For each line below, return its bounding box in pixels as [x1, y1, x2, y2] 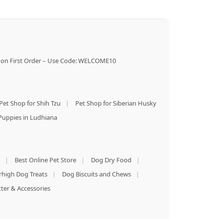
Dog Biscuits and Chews [62, 169, 131, 178]
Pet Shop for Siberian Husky [75, 98, 156, 108]
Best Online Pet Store [14, 155, 76, 164]
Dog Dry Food [90, 155, 131, 164]
